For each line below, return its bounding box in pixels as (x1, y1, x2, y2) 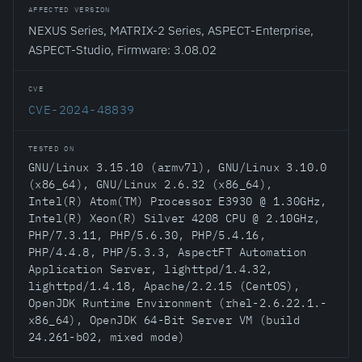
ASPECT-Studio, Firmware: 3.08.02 (28, 41, 217, 57)
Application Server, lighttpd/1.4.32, (28, 262, 273, 276)
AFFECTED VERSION (28, 5, 111, 14)
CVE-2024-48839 (28, 101, 135, 117)
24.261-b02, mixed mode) (28, 330, 185, 344)
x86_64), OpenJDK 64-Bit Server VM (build (28, 313, 301, 327)
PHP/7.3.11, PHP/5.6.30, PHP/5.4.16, (28, 228, 267, 242)
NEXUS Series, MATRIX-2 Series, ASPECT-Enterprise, (28, 22, 314, 38)
